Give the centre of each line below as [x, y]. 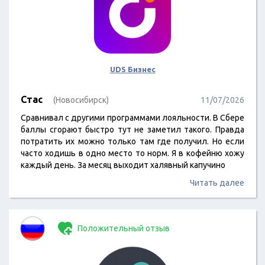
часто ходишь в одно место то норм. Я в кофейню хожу [132, 153]
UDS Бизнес [132, 69]
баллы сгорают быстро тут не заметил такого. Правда [132, 130]
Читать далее [217, 183]
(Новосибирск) [81, 100]
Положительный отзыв [123, 228]
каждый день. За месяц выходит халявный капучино [123, 165]
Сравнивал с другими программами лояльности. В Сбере [132, 118]
